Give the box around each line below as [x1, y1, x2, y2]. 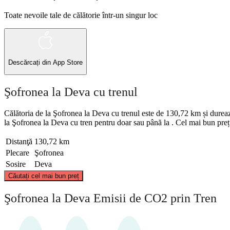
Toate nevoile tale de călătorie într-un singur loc [4, 10, 158, 20]
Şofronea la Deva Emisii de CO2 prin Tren [4, 191, 217, 205]
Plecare [6, 148, 29, 158]
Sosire [6, 160, 26, 169]
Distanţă [6, 137, 32, 146]
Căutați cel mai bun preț [8, 172, 79, 180]
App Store [53, 59, 83, 67]
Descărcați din [8, 59, 53, 67]
